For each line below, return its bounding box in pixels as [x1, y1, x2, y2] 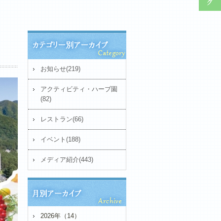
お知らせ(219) [40, 65, 80, 73]
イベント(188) [40, 136, 80, 143]
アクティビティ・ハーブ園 [40, 85, 117, 93]
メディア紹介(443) [40, 156, 93, 163]
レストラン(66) [40, 115, 83, 123]
